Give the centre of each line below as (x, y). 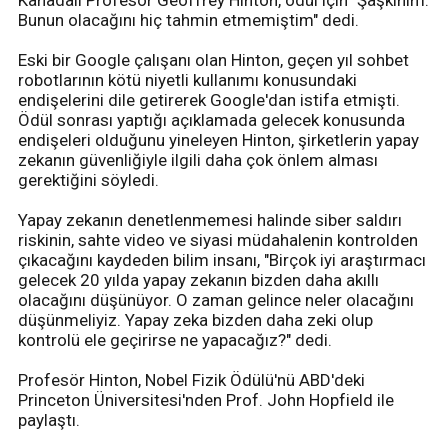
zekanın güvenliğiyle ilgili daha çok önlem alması (198, 160)
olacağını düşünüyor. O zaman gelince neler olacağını (216, 300)
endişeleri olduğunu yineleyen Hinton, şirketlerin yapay (218, 140)
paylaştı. (49, 420)
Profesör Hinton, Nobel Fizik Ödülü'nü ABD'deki (191, 380)
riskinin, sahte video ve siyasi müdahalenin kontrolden (218, 240)
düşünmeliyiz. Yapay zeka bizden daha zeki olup (195, 320)
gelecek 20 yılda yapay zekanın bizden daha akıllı (198, 280)
